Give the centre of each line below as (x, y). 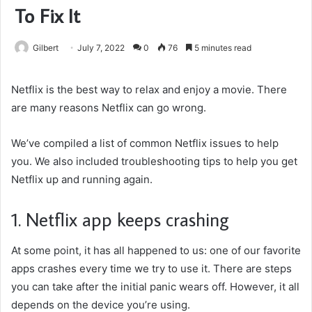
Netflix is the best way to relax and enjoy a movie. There (149, 90)
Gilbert (46, 48)
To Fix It (47, 16)
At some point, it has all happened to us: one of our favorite (156, 250)
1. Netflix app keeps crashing (120, 219)
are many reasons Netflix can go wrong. (109, 108)
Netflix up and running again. (82, 180)
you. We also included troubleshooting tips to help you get (154, 162)
